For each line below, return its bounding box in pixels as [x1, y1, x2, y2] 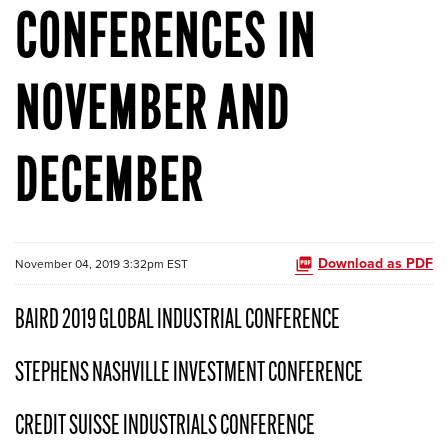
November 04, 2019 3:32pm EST [15, 254, 188, 273]
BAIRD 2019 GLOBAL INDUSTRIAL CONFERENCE [15, 307, 340, 335]
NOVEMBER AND [15, 84, 290, 144]
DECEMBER [15, 156, 204, 216]
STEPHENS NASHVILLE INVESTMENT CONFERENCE [15, 360, 363, 388]
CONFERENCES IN [15, 12, 316, 72]
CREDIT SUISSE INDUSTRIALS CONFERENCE [15, 413, 315, 441]
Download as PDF [318, 253, 433, 274]
